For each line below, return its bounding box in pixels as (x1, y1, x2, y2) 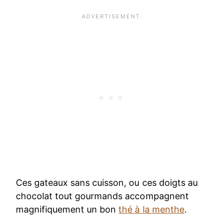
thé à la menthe (118, 204, 184, 215)
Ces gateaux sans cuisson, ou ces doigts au (16, 177, 198, 188)
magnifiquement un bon (16, 204, 119, 215)
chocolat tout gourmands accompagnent (16, 190, 189, 201)
